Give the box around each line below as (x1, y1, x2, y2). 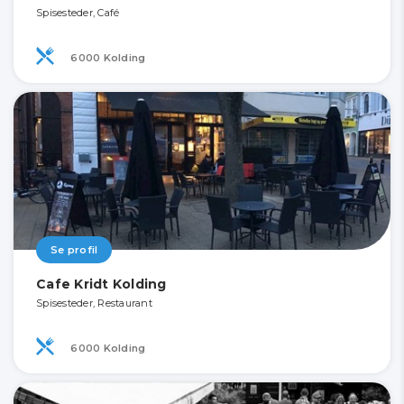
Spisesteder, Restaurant (36, 297, 152, 310)
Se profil (50, 243, 98, 257)
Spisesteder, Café (36, 6, 120, 20)
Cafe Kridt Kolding (36, 276, 167, 293)
